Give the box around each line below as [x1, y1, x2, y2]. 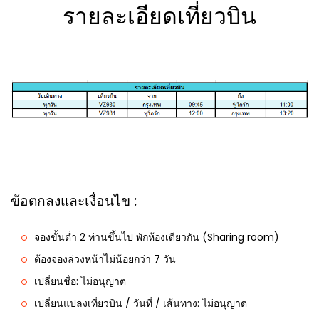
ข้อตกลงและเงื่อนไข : [11, 191, 137, 211]
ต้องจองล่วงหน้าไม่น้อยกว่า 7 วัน [34, 251, 176, 266]
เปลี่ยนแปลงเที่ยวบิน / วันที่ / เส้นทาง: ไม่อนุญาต [34, 296, 247, 310]
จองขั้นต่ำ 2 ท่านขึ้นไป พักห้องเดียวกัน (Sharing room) [34, 229, 279, 244]
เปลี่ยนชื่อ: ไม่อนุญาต [34, 273, 126, 288]
